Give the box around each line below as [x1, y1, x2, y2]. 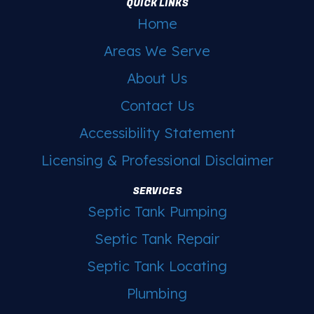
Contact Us [120, 96, 194, 114]
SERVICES [132, 183, 182, 198]
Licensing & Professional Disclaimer [41, 151, 273, 169]
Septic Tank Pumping [87, 202, 227, 220]
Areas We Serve [104, 41, 210, 60]
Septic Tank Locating [87, 257, 227, 275]
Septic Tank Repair [95, 229, 219, 247]
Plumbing [127, 284, 187, 302]
